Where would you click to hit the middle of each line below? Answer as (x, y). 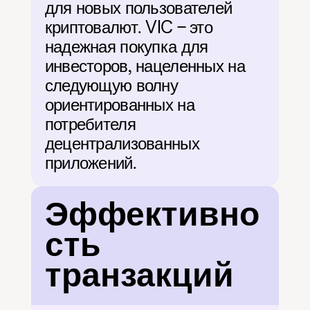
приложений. (90, 163)
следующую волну (111, 85)
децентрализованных (122, 143)
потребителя (90, 124)
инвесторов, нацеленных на (145, 66)
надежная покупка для (126, 46)
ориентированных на (119, 104)
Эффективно (152, 215)
